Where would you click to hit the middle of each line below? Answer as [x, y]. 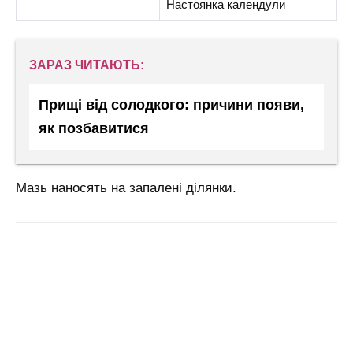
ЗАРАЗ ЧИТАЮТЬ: [87, 65]
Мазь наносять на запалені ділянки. [126, 188]
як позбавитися [94, 128]
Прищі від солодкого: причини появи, [171, 104]
